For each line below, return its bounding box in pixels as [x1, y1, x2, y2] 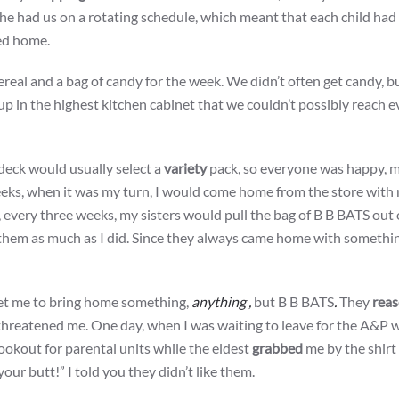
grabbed [252, 339, 303, 357]
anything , [191, 293, 251, 311]
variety [164, 159, 207, 177]
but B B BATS [251, 293, 334, 311]
